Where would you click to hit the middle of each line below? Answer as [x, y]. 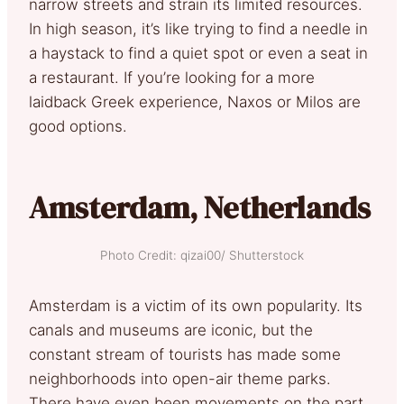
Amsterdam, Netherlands [200, 207]
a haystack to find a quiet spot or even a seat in [198, 53]
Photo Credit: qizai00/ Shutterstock [202, 255]
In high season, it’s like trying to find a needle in [198, 28]
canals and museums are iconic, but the [171, 330]
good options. [78, 126]
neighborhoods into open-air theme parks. [180, 378]
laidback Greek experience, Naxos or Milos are [195, 101]
